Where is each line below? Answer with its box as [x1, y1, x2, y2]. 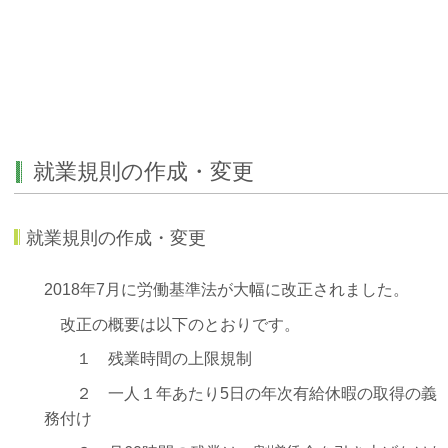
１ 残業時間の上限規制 [44, 350, 252, 368]
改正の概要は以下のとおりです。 [44, 315, 300, 333]
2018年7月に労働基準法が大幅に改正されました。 [44, 280, 409, 298]
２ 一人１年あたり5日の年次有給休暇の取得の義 [44, 384, 437, 402]
